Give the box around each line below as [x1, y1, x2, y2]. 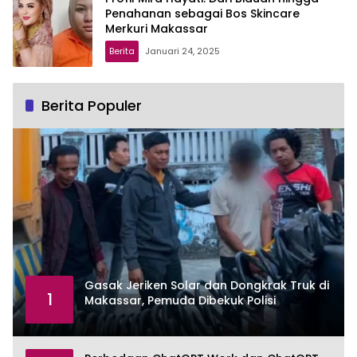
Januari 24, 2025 [145, 45, 220, 58]
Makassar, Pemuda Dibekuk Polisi [84, 292, 276, 309]
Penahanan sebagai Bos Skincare [105, 6, 300, 22]
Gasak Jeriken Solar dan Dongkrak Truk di [84, 277, 329, 294]
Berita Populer [41, 95, 142, 116]
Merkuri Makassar [105, 21, 208, 37]
